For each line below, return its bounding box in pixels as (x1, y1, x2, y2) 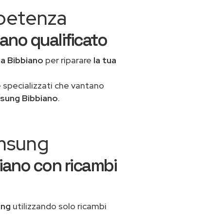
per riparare (43, 54, 93, 66)
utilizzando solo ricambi (11, 200, 107, 212)
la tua (93, 54, 116, 66)
